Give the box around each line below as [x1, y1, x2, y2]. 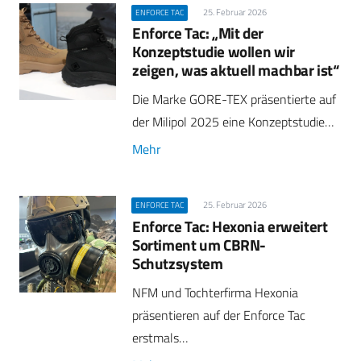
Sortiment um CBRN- [132, 232, 267, 256]
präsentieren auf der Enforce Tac [132, 305, 305, 325]
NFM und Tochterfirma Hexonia [132, 282, 298, 302]
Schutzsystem [132, 251, 223, 275]
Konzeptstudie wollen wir [132, 39, 295, 63]
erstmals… [132, 327, 188, 347]
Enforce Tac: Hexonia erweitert [132, 214, 328, 238]
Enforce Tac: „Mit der [132, 20, 263, 44]
